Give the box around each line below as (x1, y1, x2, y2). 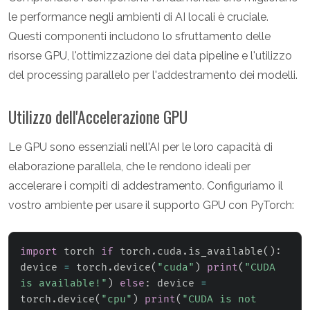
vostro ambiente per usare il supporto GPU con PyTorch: (8, 199, 294, 212)
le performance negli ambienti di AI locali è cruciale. (8, 10, 268, 24)
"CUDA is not (182, 293, 257, 306)
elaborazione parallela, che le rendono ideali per (8, 160, 250, 174)
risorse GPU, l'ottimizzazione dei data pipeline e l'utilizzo (8, 49, 292, 63)
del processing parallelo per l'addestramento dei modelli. (8, 69, 298, 82)
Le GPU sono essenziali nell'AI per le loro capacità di (8, 140, 273, 154)
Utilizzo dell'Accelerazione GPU (8, 104, 188, 129)
